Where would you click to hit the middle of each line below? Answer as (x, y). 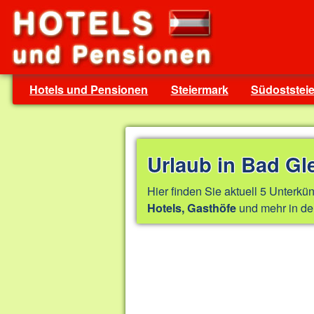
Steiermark (199, 90)
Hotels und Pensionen (89, 90)
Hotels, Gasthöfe (192, 207)
